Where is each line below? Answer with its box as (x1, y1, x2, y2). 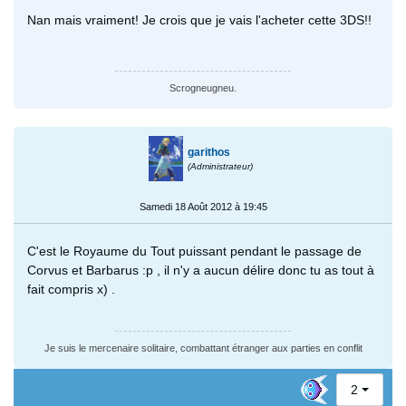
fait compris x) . (27, 282, 115, 297)
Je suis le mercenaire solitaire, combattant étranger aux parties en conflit (43, 343, 362, 354)
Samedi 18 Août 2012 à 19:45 (139, 201, 267, 213)
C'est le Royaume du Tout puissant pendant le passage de (27, 244, 362, 259)
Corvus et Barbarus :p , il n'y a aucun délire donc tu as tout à (27, 263, 374, 278)
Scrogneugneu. (169, 82, 237, 94)
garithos (188, 146, 231, 159)
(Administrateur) (188, 161, 254, 172)
